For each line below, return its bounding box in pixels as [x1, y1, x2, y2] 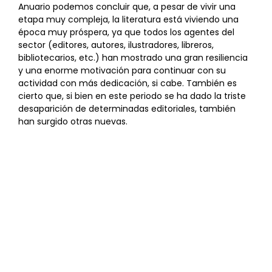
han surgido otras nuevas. [18, 115, 127, 127]
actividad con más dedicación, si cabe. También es [18, 76, 237, 89]
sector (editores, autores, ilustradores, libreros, [18, 38, 214, 51]
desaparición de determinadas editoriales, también [18, 102, 236, 115]
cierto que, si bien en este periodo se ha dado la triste [18, 89, 246, 102]
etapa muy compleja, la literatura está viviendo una [18, 13, 239, 25]
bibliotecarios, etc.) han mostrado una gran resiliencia [18, 51, 248, 64]
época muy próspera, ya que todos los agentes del [18, 25, 234, 38]
